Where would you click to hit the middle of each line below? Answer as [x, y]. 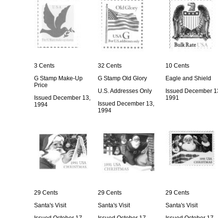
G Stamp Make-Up [58, 78]
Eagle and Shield [188, 78]
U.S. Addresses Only [125, 91]
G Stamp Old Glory [122, 78]
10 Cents [177, 66]
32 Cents [110, 66]
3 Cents [44, 66]
